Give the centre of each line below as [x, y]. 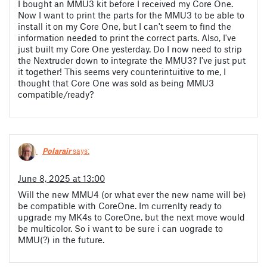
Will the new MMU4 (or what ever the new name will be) [132, 194]
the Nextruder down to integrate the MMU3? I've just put [132, 60]
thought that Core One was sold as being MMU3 [116, 83]
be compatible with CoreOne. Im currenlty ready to [120, 205]
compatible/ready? [56, 94]
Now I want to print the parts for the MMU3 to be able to [131, 15]
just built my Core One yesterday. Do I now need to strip [130, 49]
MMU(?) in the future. [61, 239]
